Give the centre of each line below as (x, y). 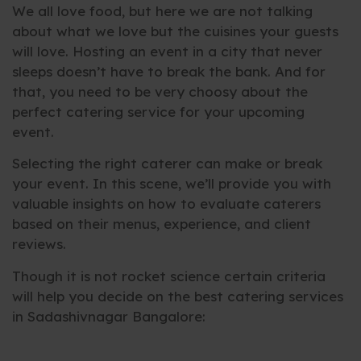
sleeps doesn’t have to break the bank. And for (169, 71)
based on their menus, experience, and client (162, 224)
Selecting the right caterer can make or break (167, 164)
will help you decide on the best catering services (178, 296)
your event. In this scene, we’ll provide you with (172, 184)
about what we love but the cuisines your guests (175, 31)
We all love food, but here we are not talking (162, 10)
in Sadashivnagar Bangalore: (109, 316)
